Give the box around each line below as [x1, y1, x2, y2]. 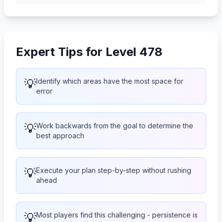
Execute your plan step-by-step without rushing [36, 166, 191, 174]
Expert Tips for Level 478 [16, 44, 163, 59]
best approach [36, 131, 84, 140]
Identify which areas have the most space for [36, 76, 183, 85]
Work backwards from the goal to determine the [36, 121, 193, 130]
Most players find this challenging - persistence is [36, 210, 198, 219]
